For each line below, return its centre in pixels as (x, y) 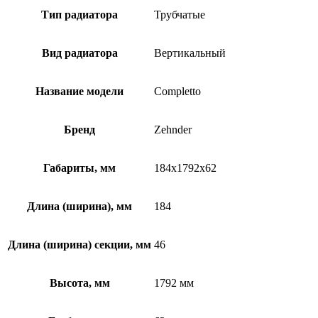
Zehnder (173, 129)
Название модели (79, 91)
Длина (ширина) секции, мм (79, 244)
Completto (177, 91)
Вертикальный (190, 53)
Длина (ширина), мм (79, 206)
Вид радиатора (79, 53)
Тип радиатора (79, 14)
